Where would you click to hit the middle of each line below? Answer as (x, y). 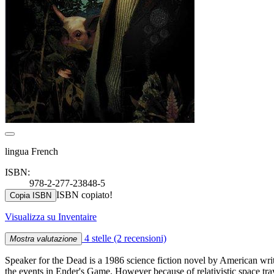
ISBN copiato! (84, 194)
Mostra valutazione (43, 239)
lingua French (31, 151)
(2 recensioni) (140, 238)
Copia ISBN (31, 195)
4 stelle (98, 238)
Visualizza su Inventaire (51, 217)
